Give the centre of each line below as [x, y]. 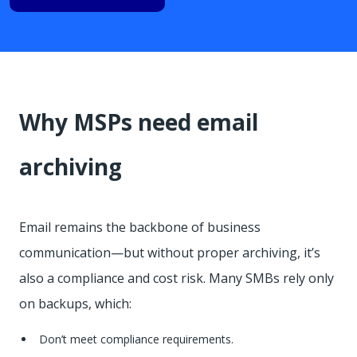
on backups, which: [75, 304]
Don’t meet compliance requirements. [136, 339]
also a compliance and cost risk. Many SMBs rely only [177, 279]
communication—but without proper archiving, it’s [170, 253]
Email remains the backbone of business [140, 228]
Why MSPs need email [139, 122]
